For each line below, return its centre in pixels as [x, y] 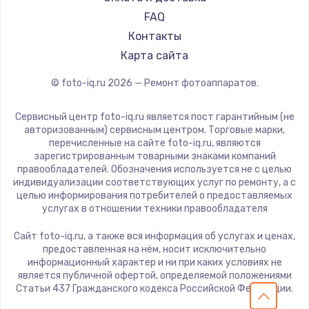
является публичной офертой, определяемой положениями [154, 275]
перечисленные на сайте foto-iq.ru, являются [154, 143]
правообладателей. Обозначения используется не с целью [154, 169]
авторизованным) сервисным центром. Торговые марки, [154, 130]
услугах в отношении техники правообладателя [154, 208]
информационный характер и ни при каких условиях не [154, 262]
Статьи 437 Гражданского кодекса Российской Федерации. [154, 288]
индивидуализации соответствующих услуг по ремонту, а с [154, 182]
